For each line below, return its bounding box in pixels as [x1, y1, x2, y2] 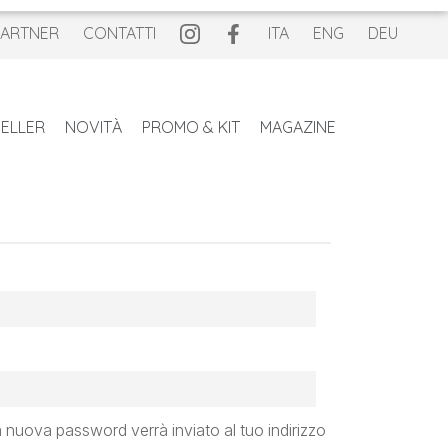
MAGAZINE [260, 117, 336, 138]
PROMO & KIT [142, 117, 240, 138]
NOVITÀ [65, 117, 122, 138]
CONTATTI [83, 22, 156, 43]
